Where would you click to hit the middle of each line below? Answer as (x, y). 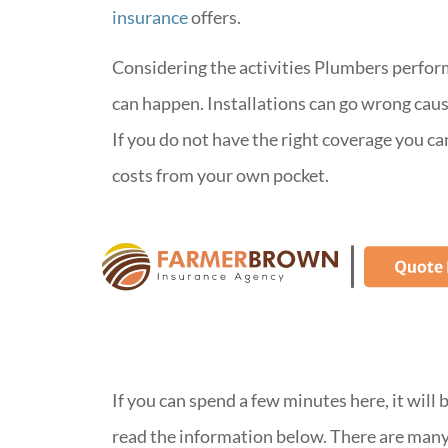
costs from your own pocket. (220, 175)
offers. (214, 16)
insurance (150, 16)
